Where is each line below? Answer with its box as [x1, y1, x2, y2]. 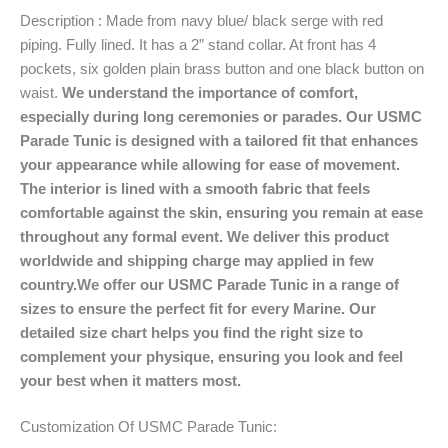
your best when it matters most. [20, 372, 241, 389]
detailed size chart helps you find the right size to [20, 324, 363, 341]
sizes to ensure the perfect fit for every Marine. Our [20, 300, 376, 317]
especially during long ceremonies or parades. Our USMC [20, 108, 422, 125]
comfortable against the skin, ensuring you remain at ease [20, 204, 423, 221]
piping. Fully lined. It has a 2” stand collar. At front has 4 [20, 36, 376, 53]
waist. [20, 84, 62, 101]
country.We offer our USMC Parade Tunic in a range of [20, 276, 399, 293]
